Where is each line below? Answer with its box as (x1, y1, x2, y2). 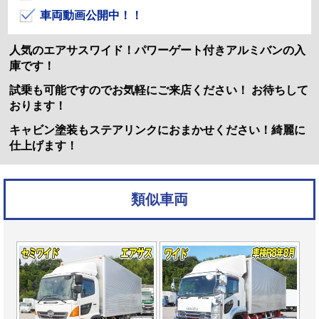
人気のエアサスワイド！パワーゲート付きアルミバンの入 (9, 44, 305, 57)
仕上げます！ (9, 140, 78, 152)
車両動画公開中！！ (37, 9, 142, 22)
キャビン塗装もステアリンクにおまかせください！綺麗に (9, 124, 305, 137)
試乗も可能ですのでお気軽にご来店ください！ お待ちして (9, 84, 308, 97)
